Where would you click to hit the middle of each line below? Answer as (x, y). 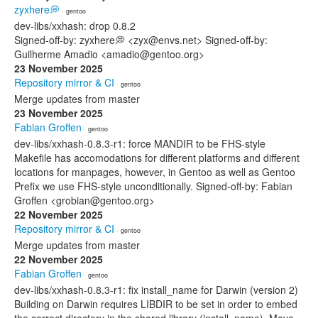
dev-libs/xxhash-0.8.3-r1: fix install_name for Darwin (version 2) (156, 290)
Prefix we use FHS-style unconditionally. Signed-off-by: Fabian (153, 186)
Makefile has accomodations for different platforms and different (157, 158)
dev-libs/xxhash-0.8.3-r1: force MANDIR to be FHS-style (140, 143)
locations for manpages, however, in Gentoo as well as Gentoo (155, 172)
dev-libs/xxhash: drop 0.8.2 (75, 26)
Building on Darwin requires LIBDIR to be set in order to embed (156, 304)
